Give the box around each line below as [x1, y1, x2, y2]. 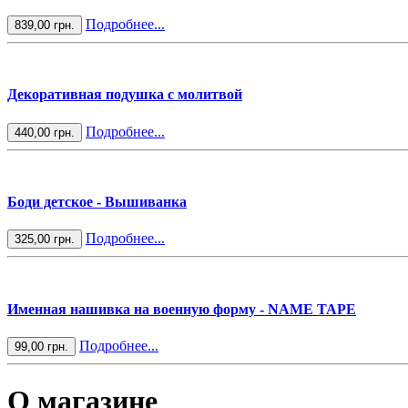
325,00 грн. [15, 232, 75, 247]
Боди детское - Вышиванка [7, 193, 187, 209]
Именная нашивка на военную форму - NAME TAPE [7, 301, 356, 317]
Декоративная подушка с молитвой [7, 87, 242, 103]
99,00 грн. [15, 339, 68, 353]
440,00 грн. [15, 125, 75, 139]
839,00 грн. [15, 18, 75, 33]
